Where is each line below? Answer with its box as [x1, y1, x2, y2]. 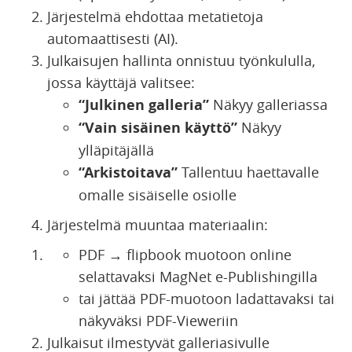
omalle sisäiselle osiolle [79, 185, 236, 204]
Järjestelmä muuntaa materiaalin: [47, 214, 268, 234]
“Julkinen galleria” [79, 94, 209, 115]
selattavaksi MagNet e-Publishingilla [79, 266, 317, 286]
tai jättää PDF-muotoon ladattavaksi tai [79, 288, 335, 308]
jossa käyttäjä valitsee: [47, 72, 195, 92]
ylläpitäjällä [79, 140, 154, 159]
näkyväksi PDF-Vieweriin [79, 310, 238, 330]
